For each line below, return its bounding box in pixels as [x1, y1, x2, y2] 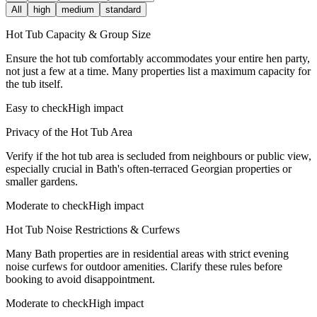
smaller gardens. [6, 175, 78, 188]
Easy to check [6, 101, 68, 114]
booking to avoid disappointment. [6, 272, 155, 285]
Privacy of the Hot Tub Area [6, 125, 132, 138]
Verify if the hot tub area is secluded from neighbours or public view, [6, 149, 311, 162]
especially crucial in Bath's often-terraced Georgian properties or [6, 162, 292, 175]
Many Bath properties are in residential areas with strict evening [6, 247, 289, 260]
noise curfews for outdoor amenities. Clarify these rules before [6, 260, 282, 272]
